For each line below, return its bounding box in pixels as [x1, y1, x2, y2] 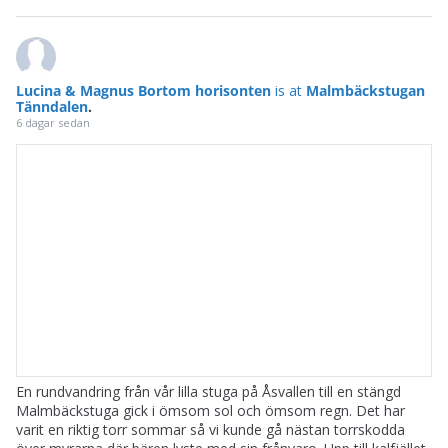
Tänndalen [16, 96, 88, 116]
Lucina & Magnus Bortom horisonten [16, 80, 275, 100]
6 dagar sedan [16, 114, 90, 130]
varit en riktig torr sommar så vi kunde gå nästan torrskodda [16, 419, 405, 439]
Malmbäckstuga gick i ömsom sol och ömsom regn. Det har [16, 400, 405, 420]
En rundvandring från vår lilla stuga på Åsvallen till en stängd [16, 381, 401, 401]
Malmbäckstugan [306, 80, 425, 100]
